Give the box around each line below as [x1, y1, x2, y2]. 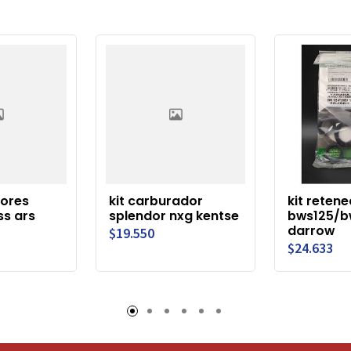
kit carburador [109, 191, 203, 210]
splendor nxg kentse [109, 206, 239, 225]
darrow [288, 221, 335, 240]
